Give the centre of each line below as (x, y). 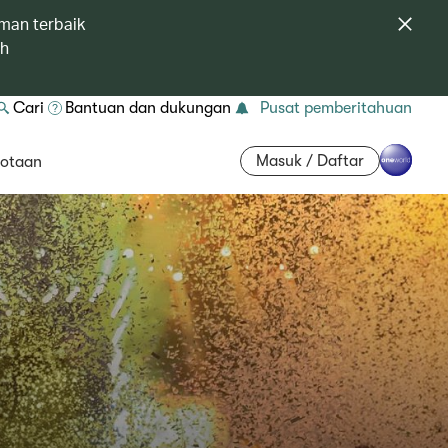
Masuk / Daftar (310, 160)
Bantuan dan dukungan (148, 108)
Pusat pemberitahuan (336, 108)
